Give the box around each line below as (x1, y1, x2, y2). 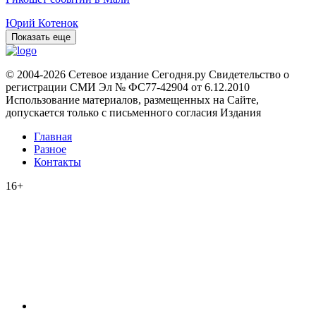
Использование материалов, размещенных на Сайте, (6, 93, 259, 106)
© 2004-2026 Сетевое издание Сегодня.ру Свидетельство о (6, 68, 289, 80)
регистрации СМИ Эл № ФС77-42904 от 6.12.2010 (6, 80, 250, 93)
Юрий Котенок (6, 16, 78, 29)
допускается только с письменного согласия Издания (6, 106, 261, 119)
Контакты (34, 155, 81, 168)
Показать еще (11, 31, 71, 42)
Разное (34, 142, 66, 155)
